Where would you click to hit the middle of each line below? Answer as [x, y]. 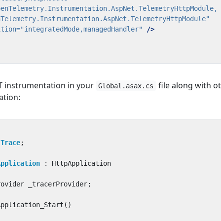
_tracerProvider [58, 184]
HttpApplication [81, 163]
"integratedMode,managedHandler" [81, 29]
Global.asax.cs [126, 86]
